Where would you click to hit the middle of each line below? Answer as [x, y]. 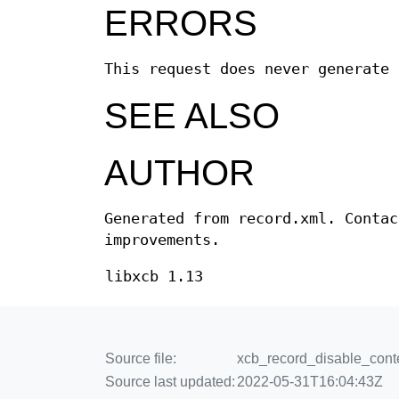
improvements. [162, 240]
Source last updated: [170, 382]
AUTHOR [179, 173]
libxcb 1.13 [154, 277]
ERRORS [181, 24]
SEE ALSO [192, 116]
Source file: [141, 359]
